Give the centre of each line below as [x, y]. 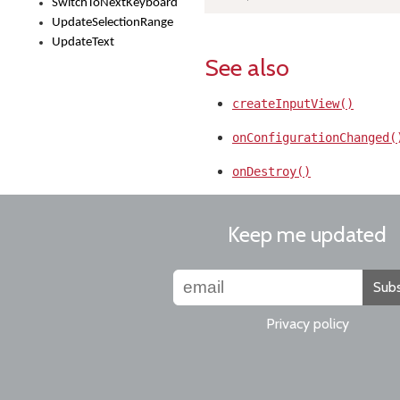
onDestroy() [271, 171]
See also [247, 67]
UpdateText [83, 42]
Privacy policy [307, 324]
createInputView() [293, 104]
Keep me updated [307, 234]
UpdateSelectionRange [112, 23]
